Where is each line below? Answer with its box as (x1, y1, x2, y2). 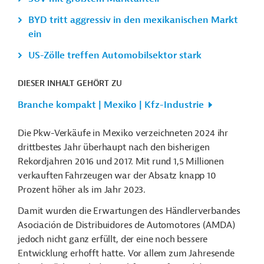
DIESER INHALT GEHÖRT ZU (18, 78, 122, 88)
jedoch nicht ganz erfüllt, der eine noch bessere (18, 233, 208, 245)
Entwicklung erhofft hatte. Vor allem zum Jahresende (18, 247, 235, 259)
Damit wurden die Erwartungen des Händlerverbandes (18, 205, 241, 217)
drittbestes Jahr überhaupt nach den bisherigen (18, 141, 210, 153)
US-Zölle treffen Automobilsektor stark (28, 49, 202, 61)
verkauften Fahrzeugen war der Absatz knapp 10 (18, 170, 216, 181)
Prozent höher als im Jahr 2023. (18, 184, 146, 196)
